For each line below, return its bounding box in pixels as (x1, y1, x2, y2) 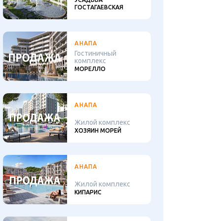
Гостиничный (74, 49, 117, 57)
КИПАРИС (74, 189, 102, 195)
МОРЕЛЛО (74, 66, 106, 72)
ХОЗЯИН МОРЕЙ (74, 127, 122, 134)
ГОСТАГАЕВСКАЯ (74, 4, 124, 10)
